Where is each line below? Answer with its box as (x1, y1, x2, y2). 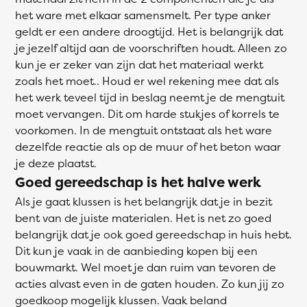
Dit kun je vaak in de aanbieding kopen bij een (15, 243, 258, 258)
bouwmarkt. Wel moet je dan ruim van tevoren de (15, 260, 276, 275)
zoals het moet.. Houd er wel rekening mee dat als (15, 73, 279, 88)
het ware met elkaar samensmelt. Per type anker (15, 8, 271, 23)
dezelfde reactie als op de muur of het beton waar (15, 139, 281, 154)
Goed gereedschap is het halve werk (15, 173, 261, 191)
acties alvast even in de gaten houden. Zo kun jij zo (15, 276, 284, 291)
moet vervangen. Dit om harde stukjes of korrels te (15, 106, 280, 121)
